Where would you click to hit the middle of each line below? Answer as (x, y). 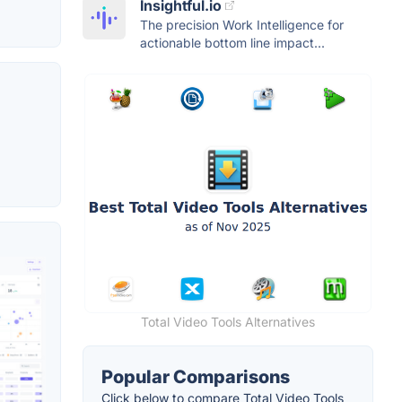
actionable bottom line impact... (232, 43)
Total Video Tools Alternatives (228, 322)
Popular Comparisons (196, 377)
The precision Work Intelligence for (242, 25)
